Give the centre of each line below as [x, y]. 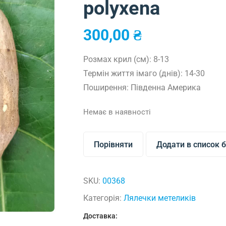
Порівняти [114, 144]
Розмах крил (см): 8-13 [126, 59]
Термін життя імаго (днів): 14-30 [144, 73]
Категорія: [104, 198]
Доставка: [101, 216]
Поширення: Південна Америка [142, 87]
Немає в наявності [117, 112]
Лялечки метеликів [160, 198]
